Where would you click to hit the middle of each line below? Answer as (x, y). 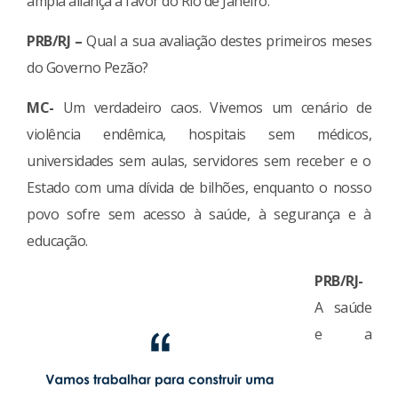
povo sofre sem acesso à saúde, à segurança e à (199, 214)
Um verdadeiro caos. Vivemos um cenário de (212, 107)
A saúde (343, 307)
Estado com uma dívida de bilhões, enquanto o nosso (199, 187)
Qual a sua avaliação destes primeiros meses (227, 40)
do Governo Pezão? (88, 67)
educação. (57, 240)
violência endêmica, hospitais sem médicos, (199, 134)
